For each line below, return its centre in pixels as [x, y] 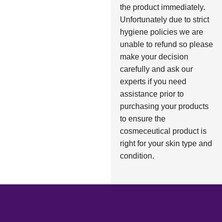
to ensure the [142, 118]
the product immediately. [162, 7]
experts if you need [153, 81]
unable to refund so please [166, 44]
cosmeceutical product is [163, 131]
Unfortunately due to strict [164, 19]
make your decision [154, 56]
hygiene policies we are [161, 32]
